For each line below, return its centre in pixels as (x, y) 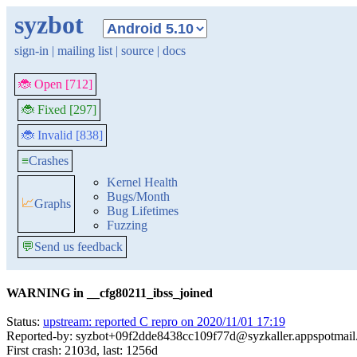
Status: (25, 322)
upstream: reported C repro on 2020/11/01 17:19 (164, 322)
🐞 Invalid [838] (62, 135)
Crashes (49, 161)
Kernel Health (142, 182)
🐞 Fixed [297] (59, 110)
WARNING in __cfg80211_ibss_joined (110, 293)
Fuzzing (127, 225)
